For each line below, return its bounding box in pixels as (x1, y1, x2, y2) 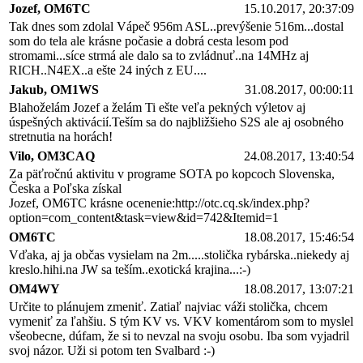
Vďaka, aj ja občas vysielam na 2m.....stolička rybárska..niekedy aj (9, 247, 349, 262)
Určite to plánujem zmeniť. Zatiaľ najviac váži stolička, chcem (9, 299, 327, 314)
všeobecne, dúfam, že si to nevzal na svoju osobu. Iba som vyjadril (9, 328, 349, 343)
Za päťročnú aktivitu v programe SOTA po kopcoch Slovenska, (9, 166, 335, 181)
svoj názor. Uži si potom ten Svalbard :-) (9, 343, 215, 357)
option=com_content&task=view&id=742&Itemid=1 (9, 210, 279, 224)
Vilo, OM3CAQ (9, 148, 95, 163)
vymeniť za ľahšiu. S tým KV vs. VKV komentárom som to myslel (9, 314, 353, 328)
